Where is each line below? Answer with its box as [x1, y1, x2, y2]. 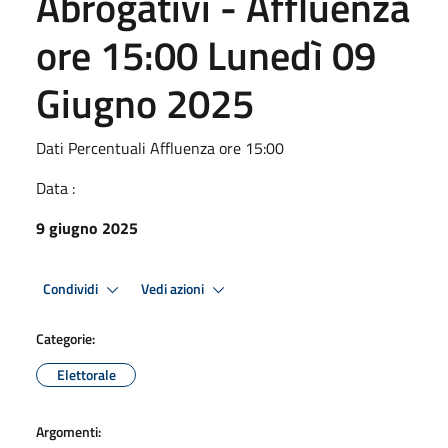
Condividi [43, 277, 101, 300]
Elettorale [56, 364, 116, 385]
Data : [36, 176, 75, 200]
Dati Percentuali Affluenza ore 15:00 [36, 136, 284, 160]
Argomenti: [36, 421, 101, 442]
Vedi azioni [141, 277, 207, 300]
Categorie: [36, 328, 95, 349]
